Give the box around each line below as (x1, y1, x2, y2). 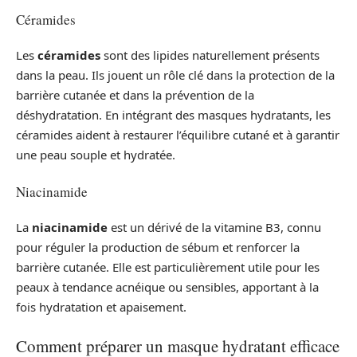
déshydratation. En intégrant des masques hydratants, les (16, 107, 331, 124)
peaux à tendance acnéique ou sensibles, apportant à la (16, 279, 319, 296)
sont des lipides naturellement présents (100, 47, 320, 64)
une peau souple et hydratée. (16, 147, 175, 163)
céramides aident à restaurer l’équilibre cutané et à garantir (16, 127, 339, 143)
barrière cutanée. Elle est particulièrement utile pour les (16, 259, 320, 276)
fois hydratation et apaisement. (16, 299, 186, 316)
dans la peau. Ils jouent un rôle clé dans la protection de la (16, 67, 335, 84)
